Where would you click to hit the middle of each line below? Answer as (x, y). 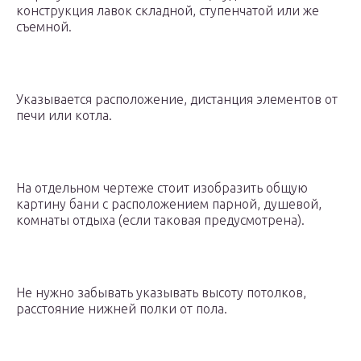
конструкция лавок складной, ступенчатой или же (168, 11)
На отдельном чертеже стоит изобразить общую (162, 188)
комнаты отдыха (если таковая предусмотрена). (160, 220)
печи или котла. (64, 116)
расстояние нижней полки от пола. (122, 309)
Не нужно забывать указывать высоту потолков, (161, 293)
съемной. (44, 27)
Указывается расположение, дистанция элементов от (177, 100)
